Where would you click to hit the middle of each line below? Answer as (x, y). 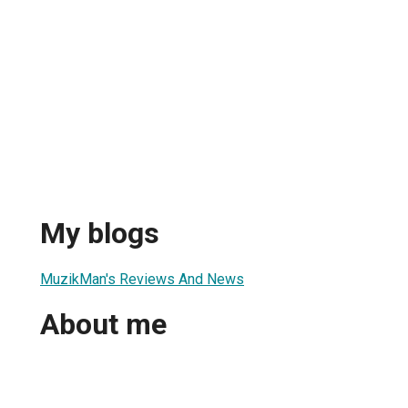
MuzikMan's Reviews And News (142, 279)
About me (103, 325)
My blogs (100, 234)
